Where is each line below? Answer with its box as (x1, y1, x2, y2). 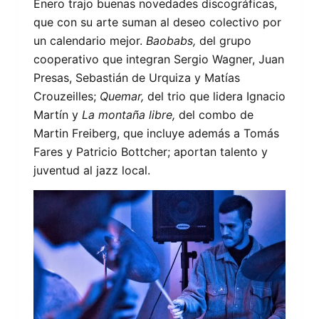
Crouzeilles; (33, 89, 96, 103)
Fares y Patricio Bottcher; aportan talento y (33, 145, 268, 159)
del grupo (195, 33, 251, 48)
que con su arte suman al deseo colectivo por (33, 15, 281, 29)
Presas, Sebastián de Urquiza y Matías (33, 70, 240, 85)
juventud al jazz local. (33, 163, 150, 177)
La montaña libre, (81, 108, 175, 122)
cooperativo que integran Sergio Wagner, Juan (33, 52, 284, 66)
